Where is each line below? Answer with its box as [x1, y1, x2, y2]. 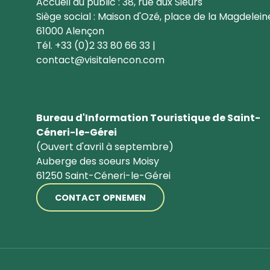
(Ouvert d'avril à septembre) [36, 140, 174, 154]
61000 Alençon [36, 24, 104, 39]
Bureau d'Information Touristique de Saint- [36, 111, 260, 125]
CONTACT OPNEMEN [54, 191, 146, 204]
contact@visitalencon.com [36, 53, 165, 67]
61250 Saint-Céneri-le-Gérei [36, 169, 171, 183]
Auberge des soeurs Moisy [36, 154, 159, 169]
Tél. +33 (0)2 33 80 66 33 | [36, 39, 155, 53]
